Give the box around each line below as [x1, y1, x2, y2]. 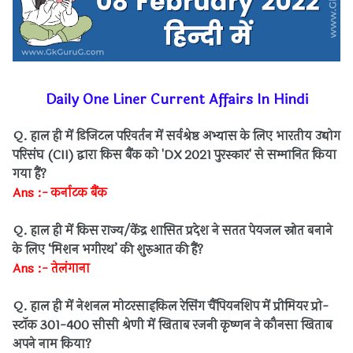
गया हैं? [13, 164, 46, 184]
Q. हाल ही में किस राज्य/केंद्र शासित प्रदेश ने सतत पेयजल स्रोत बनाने [13, 221, 333, 240]
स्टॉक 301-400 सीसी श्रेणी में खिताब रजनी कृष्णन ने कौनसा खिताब [13, 315, 333, 335]
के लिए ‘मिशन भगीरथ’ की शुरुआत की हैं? [13, 240, 203, 259]
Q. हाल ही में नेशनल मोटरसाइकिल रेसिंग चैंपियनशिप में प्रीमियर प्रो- [13, 296, 329, 316]
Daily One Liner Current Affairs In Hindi [45, 88, 308, 110]
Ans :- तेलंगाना [13, 258, 90, 278]
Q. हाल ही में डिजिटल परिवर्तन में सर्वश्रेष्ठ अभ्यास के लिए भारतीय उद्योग [13, 126, 340, 146]
